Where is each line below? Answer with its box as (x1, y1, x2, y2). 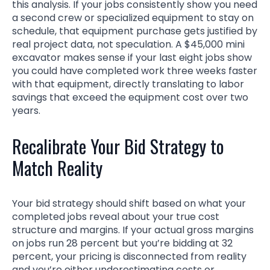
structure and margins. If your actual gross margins (12, 222, 254, 237)
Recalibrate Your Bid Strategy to (12, 132, 224, 160)
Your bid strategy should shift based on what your (12, 196, 246, 210)
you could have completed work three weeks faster (12, 63, 257, 78)
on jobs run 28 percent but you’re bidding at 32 (12, 236, 233, 250)
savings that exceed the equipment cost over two (12, 90, 248, 104)
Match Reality (12, 154, 102, 181)
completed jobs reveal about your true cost (12, 209, 219, 224)
